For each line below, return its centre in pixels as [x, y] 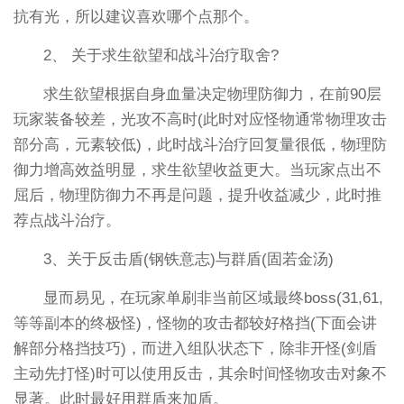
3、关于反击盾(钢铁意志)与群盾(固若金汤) [189, 259]
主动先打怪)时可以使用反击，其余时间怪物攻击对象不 [200, 373]
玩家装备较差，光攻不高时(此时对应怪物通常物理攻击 [200, 120]
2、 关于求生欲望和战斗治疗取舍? [161, 56]
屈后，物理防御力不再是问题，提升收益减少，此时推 [197, 196]
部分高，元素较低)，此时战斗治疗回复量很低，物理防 [200, 145]
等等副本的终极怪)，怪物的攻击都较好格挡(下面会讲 [195, 323]
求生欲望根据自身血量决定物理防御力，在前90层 [213, 95]
